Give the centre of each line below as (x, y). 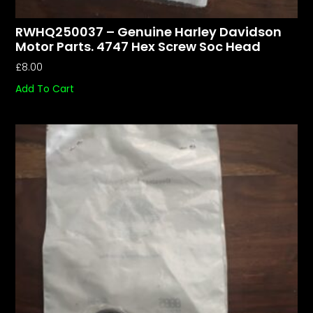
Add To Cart (45, 89)
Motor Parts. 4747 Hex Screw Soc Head (138, 47)
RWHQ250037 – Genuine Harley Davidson (149, 32)
